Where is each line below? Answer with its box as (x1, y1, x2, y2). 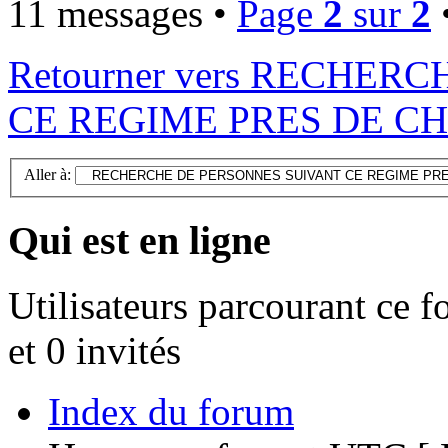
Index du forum (48, 389, 294, 433)
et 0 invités (8, 328, 181, 372)
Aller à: (24, 166, 71, 184)
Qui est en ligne (8, 218, 271, 264)
